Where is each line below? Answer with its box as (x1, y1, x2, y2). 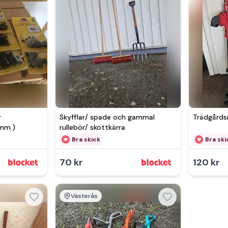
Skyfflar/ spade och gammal (59, 112, 155, 122)
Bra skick (71, 135, 100, 144)
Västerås (70, 192, 98, 200)
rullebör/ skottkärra (59, 123, 125, 132)
